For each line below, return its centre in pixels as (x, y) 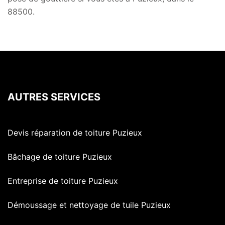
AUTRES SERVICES (54, 97)
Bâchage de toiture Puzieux (60, 157)
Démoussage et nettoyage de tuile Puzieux (89, 205)
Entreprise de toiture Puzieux (63, 181)
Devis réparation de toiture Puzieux (75, 133)
